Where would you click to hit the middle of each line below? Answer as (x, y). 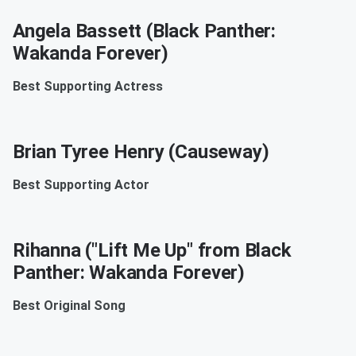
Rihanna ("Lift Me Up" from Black (152, 251)
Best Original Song (69, 306)
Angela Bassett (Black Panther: (144, 31)
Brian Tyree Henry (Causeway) (141, 152)
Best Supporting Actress (88, 87)
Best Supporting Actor (81, 185)
